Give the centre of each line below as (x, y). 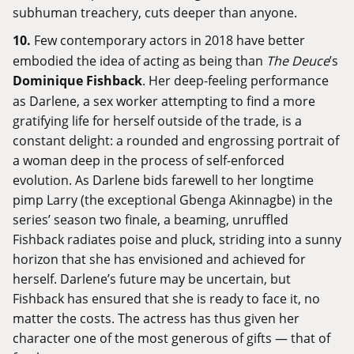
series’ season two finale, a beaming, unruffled (151, 220)
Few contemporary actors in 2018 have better (169, 40)
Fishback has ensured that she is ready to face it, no (166, 299)
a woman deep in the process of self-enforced (149, 160)
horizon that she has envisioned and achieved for (159, 259)
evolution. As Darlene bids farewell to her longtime (163, 180)
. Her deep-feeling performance (235, 81)
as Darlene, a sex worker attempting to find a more (164, 101)
